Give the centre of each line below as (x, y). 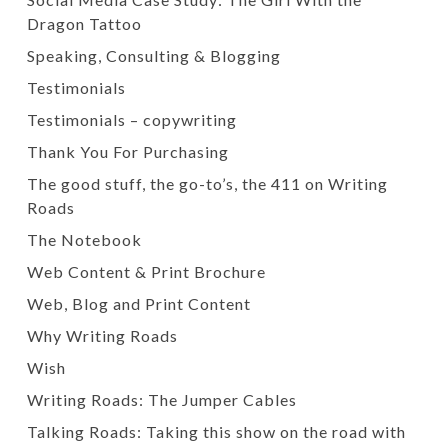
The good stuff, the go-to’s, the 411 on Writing (207, 183)
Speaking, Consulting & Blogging (153, 55)
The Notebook (84, 239)
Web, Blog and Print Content (138, 303)
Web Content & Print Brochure (146, 271)
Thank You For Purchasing (127, 151)
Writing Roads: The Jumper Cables (161, 399)
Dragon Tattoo (84, 23)
